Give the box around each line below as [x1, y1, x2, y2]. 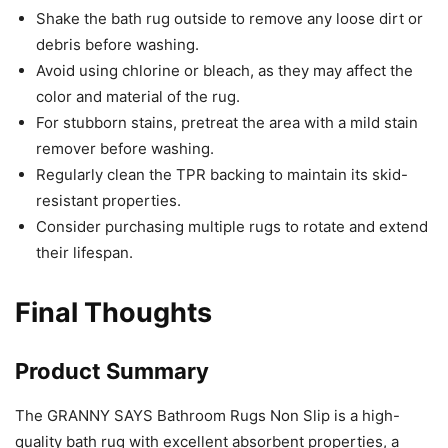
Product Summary [15, 358, 209, 385]
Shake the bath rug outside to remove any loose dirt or [36, 9, 423, 29]
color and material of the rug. [36, 87, 240, 107]
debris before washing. [36, 35, 199, 55]
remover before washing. [36, 139, 214, 159]
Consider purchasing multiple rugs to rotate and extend [36, 217, 428, 237]
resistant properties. [36, 191, 181, 211]
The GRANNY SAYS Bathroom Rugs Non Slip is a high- [15, 406, 400, 426]
